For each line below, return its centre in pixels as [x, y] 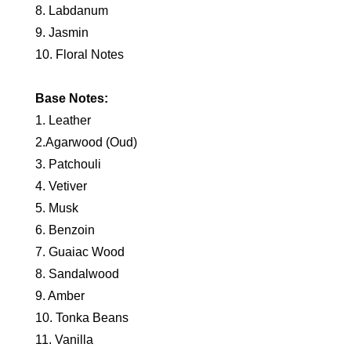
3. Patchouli [68, 165]
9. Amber [60, 296]
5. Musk [56, 208]
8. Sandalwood [77, 274]
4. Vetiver [61, 186]
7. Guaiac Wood [80, 252]
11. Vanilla [64, 340]
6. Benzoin [65, 230]
